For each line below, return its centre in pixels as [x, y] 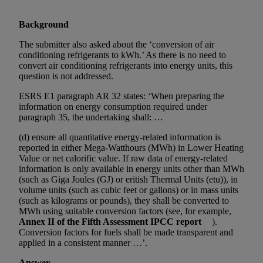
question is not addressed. [66, 76]
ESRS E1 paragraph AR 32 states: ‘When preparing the [122, 96]
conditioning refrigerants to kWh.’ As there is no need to [122, 55]
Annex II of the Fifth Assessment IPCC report [110, 222]
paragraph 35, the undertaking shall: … [91, 117]
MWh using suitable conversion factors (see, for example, [125, 211]
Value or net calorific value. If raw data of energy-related [123, 158]
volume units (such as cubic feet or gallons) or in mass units [129, 190]
